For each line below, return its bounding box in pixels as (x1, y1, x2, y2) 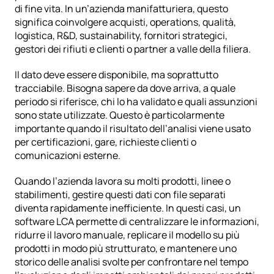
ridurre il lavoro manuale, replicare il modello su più (15, 228, 240, 242)
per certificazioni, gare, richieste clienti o (15, 135, 196, 149)
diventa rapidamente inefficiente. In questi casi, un (15, 201, 241, 215)
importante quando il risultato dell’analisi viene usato (15, 121, 251, 135)
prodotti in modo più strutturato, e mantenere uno (15, 241, 237, 255)
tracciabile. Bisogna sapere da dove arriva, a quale (15, 81, 235, 95)
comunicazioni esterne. (15, 148, 120, 162)
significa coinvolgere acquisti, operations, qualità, (15, 15, 236, 29)
